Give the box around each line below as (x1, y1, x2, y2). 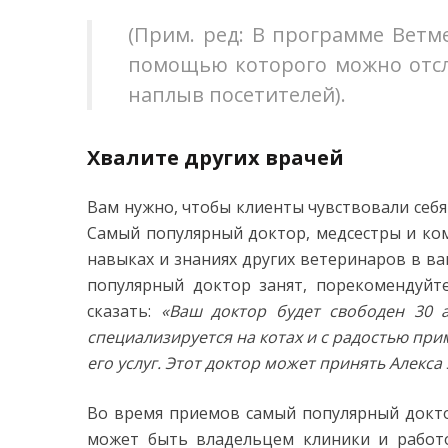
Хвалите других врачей (87, 144, 344, 172)
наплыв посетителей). (128, 81, 346, 109)
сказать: (87, 300, 161, 323)
